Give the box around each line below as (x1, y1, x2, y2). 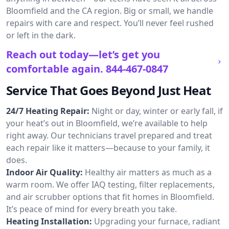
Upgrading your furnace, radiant (94, 216, 220, 227)
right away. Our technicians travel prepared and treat (6, 130, 212, 141)
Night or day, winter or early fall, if (91, 105, 223, 117)
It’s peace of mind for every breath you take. (6, 203, 177, 215)
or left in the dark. (6, 30, 76, 41)
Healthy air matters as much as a (85, 167, 212, 178)
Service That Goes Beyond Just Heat (6, 82, 211, 99)
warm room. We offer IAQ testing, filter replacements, (6, 179, 215, 190)
